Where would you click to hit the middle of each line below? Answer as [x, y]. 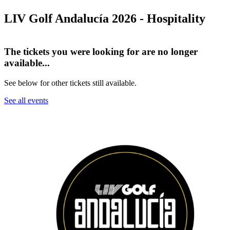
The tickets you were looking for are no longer [101, 52]
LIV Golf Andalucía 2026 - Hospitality [105, 18]
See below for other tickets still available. [70, 83]
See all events [26, 100]
